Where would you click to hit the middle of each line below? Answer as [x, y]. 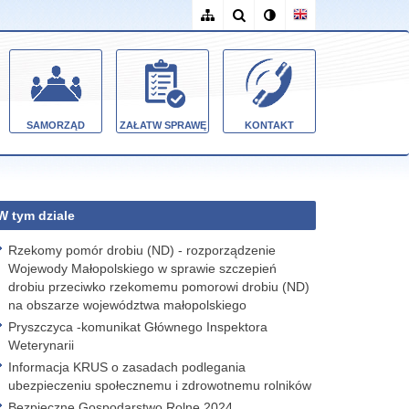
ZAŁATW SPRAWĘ [163, 125]
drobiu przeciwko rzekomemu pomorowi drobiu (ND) [159, 287]
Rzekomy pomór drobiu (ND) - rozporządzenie [142, 250]
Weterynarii [41, 345]
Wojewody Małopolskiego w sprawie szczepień [142, 268]
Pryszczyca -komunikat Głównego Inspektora [138, 327]
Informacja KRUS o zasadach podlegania [127, 367]
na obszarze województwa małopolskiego [127, 305]
